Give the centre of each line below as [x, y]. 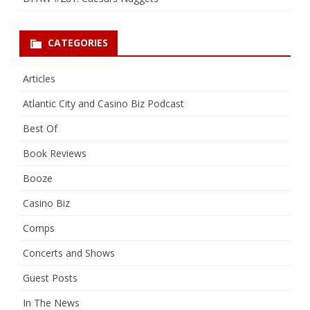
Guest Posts [50, 278]
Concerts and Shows [69, 253]
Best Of [40, 129]
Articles [39, 79]
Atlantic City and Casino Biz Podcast [103, 104]
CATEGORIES [78, 43]
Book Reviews [55, 154]
